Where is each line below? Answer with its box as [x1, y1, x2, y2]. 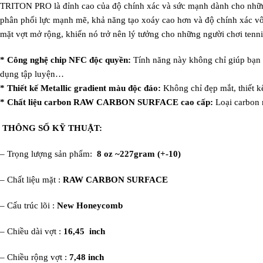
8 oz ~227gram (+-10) [95, 149, 181, 159]
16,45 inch [63, 227, 105, 236]
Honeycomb [74, 201, 125, 210]
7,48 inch [69, 252, 104, 262]
